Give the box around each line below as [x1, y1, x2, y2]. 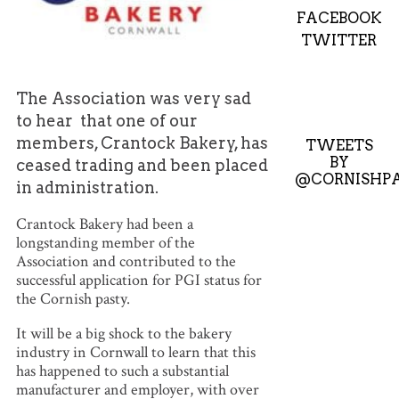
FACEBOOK [296, 8, 382, 27]
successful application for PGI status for [15, 269, 262, 290]
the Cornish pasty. [15, 288, 130, 309]
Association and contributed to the [15, 250, 236, 272]
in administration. [15, 177, 159, 197]
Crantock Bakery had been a [15, 213, 193, 234]
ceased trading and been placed [15, 155, 268, 175]
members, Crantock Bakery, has [15, 133, 268, 152]
